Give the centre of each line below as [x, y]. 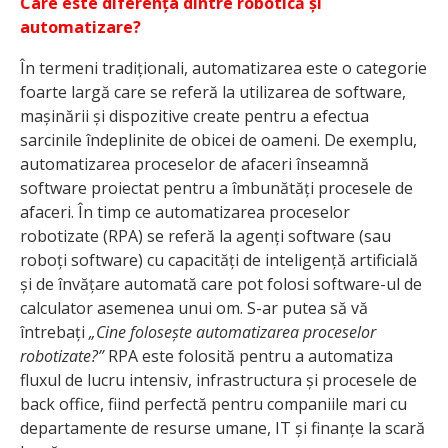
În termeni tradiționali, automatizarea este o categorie [223, 68]
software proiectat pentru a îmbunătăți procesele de [216, 188]
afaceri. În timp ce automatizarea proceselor [185, 212]
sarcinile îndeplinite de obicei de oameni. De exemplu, [218, 140]
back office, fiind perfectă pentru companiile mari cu [213, 404]
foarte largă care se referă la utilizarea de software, [213, 92]
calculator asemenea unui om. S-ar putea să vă [194, 308]
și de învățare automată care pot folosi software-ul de [221, 284]
